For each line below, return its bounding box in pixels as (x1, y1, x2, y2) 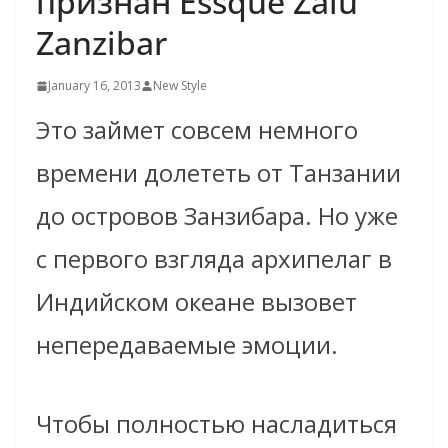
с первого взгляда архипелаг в (36, 242, 392, 276)
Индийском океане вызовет (36, 285, 357, 319)
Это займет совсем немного (36, 113, 358, 147)
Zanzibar (36, 21, 167, 65)
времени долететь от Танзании (36, 156, 401, 190)
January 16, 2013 (48, 77, 141, 95)
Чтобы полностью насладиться (36, 407, 397, 441)
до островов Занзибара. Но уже (36, 199, 398, 233)
